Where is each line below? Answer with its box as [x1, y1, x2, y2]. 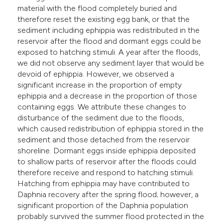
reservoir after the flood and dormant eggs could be [17, 36, 202, 46]
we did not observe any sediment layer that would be [17, 58, 205, 68]
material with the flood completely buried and [17, 3, 177, 13]
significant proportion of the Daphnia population [17, 201, 189, 211]
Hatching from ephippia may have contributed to [17, 179, 190, 189]
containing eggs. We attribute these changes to [17, 102, 187, 112]
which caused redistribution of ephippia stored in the [17, 124, 204, 134]
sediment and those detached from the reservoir [17, 135, 190, 145]
